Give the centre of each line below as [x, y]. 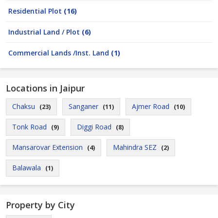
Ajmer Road [151, 106]
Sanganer [83, 106]
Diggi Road [94, 127]
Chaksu [24, 106]
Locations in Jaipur [45, 88]
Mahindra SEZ [135, 147]
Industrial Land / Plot [45, 32]
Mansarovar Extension [47, 147]
